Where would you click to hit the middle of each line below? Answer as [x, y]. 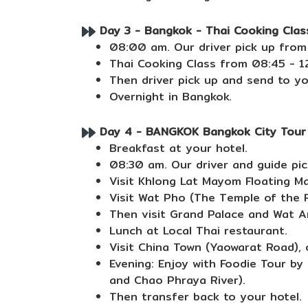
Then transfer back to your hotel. [206, 297]
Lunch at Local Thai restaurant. [198, 231]
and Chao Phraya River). [177, 280]
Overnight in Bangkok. [170, 97]
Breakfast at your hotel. [178, 148]
